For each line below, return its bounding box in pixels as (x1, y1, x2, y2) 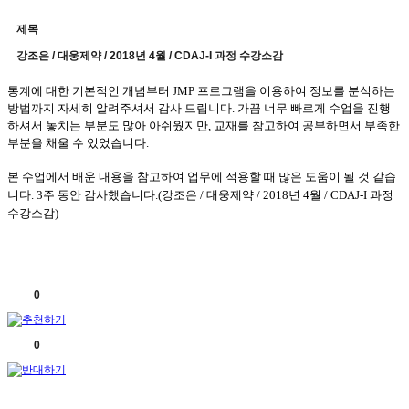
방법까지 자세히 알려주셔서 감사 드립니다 (7, 101, 232, 116)
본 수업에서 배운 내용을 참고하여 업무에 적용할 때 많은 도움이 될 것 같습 (7, 170, 396, 184)
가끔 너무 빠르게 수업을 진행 (237, 101, 391, 116)
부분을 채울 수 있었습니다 (7, 136, 146, 151)
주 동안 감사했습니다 (43, 188, 155, 203)
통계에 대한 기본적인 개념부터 (7, 84, 170, 99)
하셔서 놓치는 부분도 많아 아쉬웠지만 (7, 119, 208, 133)
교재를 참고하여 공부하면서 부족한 (214, 119, 400, 133)
